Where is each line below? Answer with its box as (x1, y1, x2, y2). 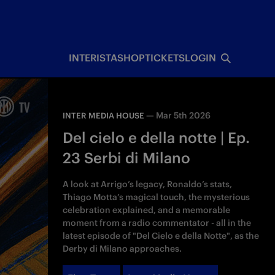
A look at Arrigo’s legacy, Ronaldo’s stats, (63, 179, 233, 190)
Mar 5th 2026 (156, 110, 211, 121)
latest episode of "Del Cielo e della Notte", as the (63, 230, 260, 241)
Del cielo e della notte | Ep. (63, 128, 250, 147)
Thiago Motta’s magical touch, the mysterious (63, 192, 250, 203)
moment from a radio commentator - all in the (63, 217, 252, 228)
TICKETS (144, 52, 185, 64)
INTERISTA (68, 52, 117, 64)
